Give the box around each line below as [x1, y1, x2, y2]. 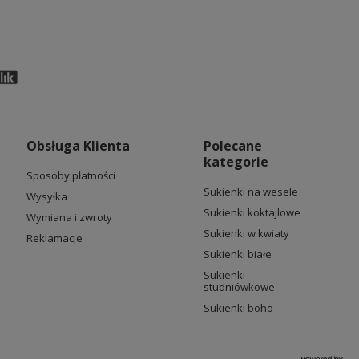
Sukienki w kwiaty [204, 225, 289, 240]
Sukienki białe [204, 246, 272, 261]
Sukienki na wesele [204, 184, 298, 199]
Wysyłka [26, 188, 67, 204]
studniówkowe [204, 279, 275, 294]
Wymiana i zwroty [26, 209, 112, 224]
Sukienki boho [204, 300, 273, 315]
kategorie [204, 152, 268, 171]
